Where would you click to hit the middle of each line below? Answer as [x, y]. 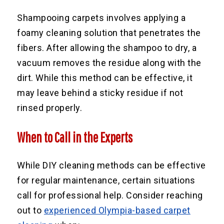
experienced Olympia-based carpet [117, 210]
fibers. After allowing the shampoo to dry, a [107, 47]
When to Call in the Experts [75, 137]
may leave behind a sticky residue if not [100, 92]
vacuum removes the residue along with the [109, 62]
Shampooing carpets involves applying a [101, 17]
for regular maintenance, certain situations [106, 180]
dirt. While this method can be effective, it [105, 77]
